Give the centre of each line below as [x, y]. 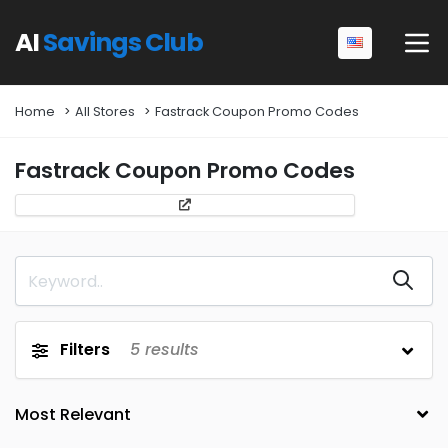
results [169, 349]
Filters [85, 349]
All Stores [105, 111]
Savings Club [123, 42]
